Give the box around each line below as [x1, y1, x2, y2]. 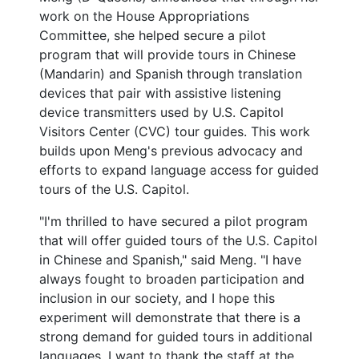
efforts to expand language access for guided [38, 162, 319, 179]
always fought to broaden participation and [38, 271, 305, 288]
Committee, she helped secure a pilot [38, 27, 266, 44]
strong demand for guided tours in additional [38, 329, 313, 345]
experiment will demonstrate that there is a [38, 309, 301, 326]
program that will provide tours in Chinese [38, 46, 296, 63]
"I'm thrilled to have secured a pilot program [38, 213, 308, 230]
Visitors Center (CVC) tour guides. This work [38, 123, 310, 140]
